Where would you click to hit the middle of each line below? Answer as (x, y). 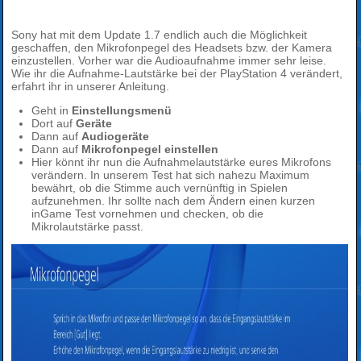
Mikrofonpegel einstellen (150, 149)
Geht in (52, 110)
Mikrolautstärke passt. (87, 226)
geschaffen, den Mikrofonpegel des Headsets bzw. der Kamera (172, 47)
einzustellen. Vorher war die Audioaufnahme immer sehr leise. (169, 60)
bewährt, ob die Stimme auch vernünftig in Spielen (160, 187)
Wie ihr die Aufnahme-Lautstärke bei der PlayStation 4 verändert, (177, 73)
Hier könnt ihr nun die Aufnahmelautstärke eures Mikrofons (181, 162)
